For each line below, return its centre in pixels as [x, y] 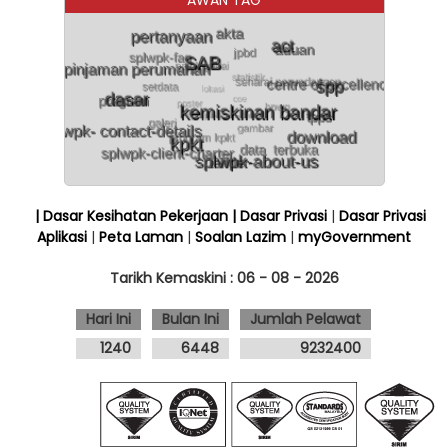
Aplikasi [62, 236]
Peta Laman [141, 236]
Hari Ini [108, 318]
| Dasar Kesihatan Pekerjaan [133, 215]
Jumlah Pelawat [305, 318]
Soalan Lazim [240, 236]
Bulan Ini [190, 318]
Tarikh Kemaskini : [173, 277]
